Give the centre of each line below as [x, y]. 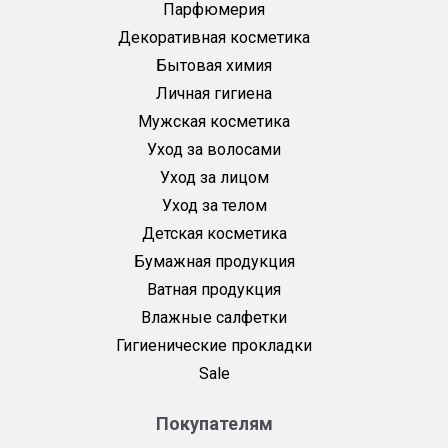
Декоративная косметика [214, 38]
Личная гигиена [214, 94]
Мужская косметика [214, 122]
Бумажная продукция [214, 262]
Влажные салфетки [214, 318]
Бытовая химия [214, 66]
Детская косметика [214, 234]
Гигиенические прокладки [214, 346]
